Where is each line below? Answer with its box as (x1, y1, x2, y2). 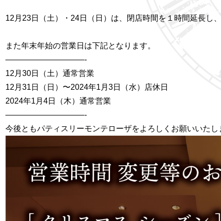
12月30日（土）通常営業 (5, 69, 95, 77)
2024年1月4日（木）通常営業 (5, 97, 111, 105)
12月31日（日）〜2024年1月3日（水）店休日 (5, 83, 169, 91)
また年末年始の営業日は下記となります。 (5, 41, 156, 50)
